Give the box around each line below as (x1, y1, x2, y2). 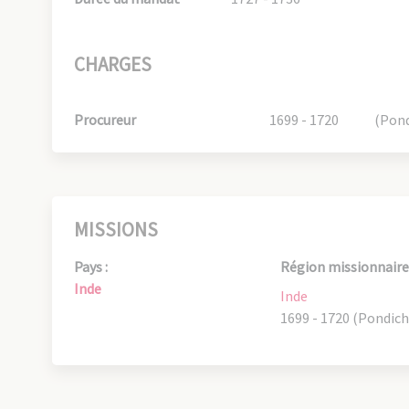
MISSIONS (74, 217, 158, 242)
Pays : (74, 257, 108, 276)
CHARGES (74, 52, 152, 77)
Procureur (74, 110, 136, 129)
